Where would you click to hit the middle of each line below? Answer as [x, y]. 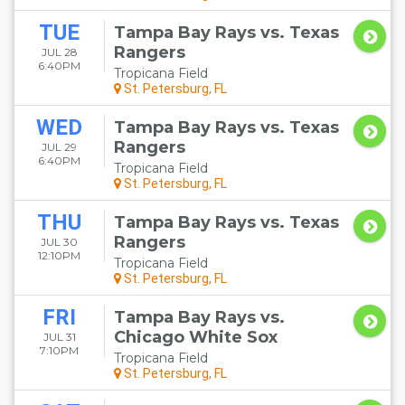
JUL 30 [59, 242]
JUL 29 [59, 147]
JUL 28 [59, 52]
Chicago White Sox [196, 337]
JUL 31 [59, 337]
